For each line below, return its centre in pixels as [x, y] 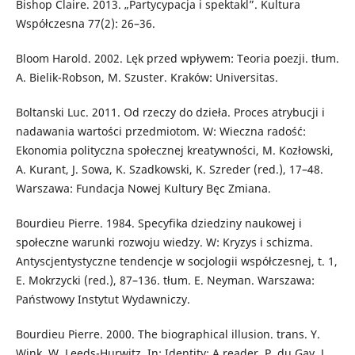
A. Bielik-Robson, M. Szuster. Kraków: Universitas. [147, 78]
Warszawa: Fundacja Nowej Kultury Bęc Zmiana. [143, 189]
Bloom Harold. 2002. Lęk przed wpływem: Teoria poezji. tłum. [177, 59]
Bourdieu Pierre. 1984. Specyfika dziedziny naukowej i [158, 223]
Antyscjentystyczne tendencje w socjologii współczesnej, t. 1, [176, 261]
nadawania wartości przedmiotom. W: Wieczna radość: [160, 132]
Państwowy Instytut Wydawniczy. [103, 300]
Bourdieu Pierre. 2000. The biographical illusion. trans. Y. [168, 334]
